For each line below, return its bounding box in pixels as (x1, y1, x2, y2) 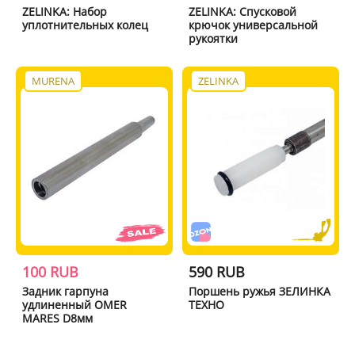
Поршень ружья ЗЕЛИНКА (189, 283, 331, 299)
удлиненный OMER (21, 296, 127, 312)
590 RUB (189, 261, 246, 281)
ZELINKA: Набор (21, 3, 107, 19)
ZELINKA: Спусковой (189, 3, 297, 19)
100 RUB (21, 261, 78, 281)
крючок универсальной (189, 17, 319, 32)
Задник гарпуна (21, 283, 109, 299)
